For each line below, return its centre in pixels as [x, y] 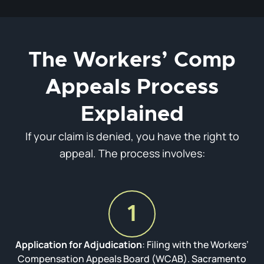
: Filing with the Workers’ [195, 244]
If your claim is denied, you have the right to [132, 136]
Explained [132, 114]
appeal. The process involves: [132, 153]
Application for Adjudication [79, 244]
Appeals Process [132, 87]
